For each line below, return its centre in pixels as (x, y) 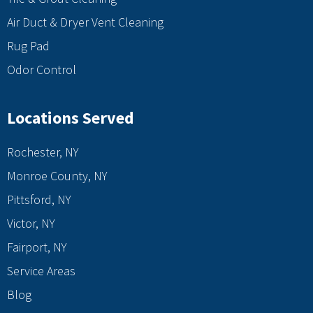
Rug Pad (28, 46)
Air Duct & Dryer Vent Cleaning (85, 22)
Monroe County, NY (57, 176)
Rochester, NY (43, 152)
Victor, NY (31, 224)
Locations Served (71, 118)
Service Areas (41, 271)
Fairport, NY (37, 247)
